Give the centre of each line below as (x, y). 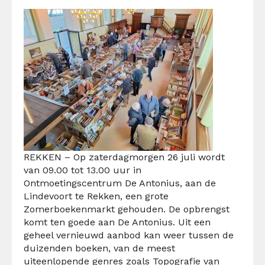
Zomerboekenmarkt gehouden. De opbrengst (127, 209)
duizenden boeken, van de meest (99, 248)
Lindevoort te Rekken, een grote (96, 196)
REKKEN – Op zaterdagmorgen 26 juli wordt (124, 157)
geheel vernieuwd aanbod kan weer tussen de (129, 235)
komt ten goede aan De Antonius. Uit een (117, 222)
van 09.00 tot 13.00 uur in (83, 170)
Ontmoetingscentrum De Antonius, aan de (120, 183)
